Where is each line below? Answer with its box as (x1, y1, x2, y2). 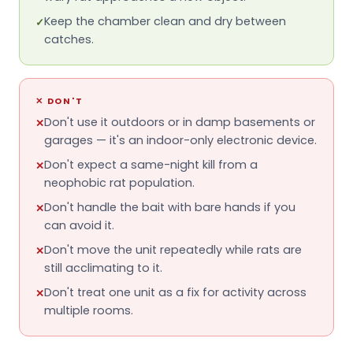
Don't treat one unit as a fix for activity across (44, 284, 307, 300)
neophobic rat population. (44, 174, 195, 191)
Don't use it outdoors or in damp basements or (44, 113, 315, 130)
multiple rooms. (44, 302, 133, 318)
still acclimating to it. (44, 259, 162, 276)
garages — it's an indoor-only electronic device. (44, 132, 317, 148)
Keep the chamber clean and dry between (44, 13, 286, 29)
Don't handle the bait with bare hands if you (44, 199, 295, 215)
